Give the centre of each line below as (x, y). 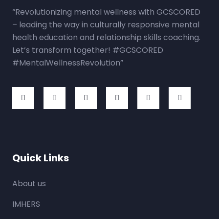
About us (29, 183)
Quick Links (41, 158)
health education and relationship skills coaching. (106, 37)
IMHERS (26, 204)
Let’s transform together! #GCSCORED (88, 50)
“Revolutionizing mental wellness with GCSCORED (106, 12)
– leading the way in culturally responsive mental (106, 24)
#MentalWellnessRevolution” (68, 63)
